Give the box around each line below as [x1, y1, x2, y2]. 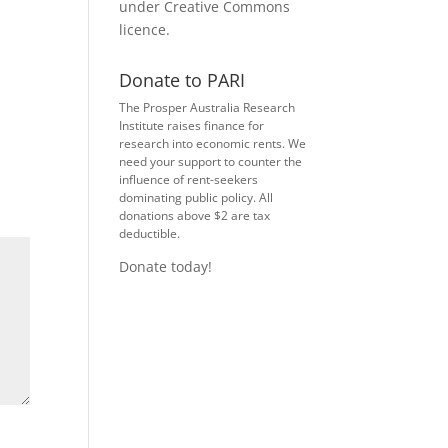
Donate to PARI [119, 68, 246, 92]
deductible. [119, 225, 181, 242]
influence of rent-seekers [119, 171, 259, 188]
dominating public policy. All [119, 189, 274, 206]
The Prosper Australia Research [119, 99, 296, 116]
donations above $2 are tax [119, 207, 271, 224]
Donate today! [119, 257, 213, 276]
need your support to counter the [119, 153, 303, 170]
